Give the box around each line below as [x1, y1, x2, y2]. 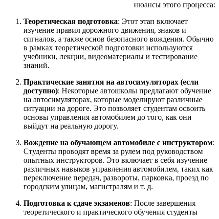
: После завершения [130, 198, 196, 207]
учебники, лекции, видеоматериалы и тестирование [23, 52, 197, 61]
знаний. [23, 61, 49, 69]
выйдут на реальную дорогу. [23, 121, 118, 130]
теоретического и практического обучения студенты [23, 207, 197, 216]
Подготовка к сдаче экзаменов [23, 198, 130, 207]
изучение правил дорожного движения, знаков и [23, 25, 186, 34]
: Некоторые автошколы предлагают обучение [58, 86, 211, 95]
